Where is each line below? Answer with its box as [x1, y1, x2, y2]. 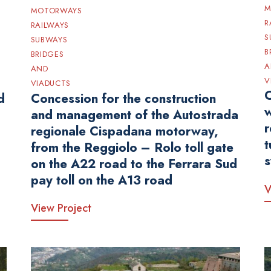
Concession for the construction [30, 89, 216, 108]
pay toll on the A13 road [30, 171, 172, 189]
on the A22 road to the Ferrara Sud [30, 154, 237, 173]
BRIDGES [30, 48, 64, 60]
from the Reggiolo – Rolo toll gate [30, 138, 233, 157]
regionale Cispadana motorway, [30, 122, 218, 140]
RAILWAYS [30, 19, 69, 31]
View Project [30, 200, 91, 217]
